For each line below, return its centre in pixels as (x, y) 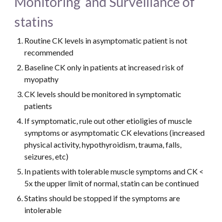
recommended (49, 52)
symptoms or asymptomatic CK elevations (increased (115, 133)
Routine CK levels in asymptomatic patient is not (106, 40)
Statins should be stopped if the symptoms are (102, 198)
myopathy (42, 79)
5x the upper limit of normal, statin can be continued (112, 183)
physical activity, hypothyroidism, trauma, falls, (103, 144)
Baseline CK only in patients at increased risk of (104, 67)
